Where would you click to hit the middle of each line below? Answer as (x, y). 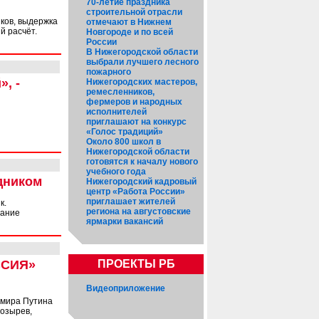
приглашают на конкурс (136, 122)
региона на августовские (138, 211)
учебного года (116, 172)
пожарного (109, 72)
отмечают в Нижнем (129, 22)
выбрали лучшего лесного (142, 62)
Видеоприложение (126, 288)
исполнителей (116, 112)
